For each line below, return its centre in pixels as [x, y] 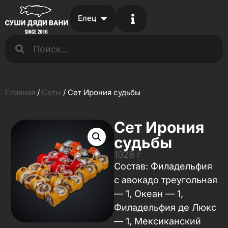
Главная [20, 93]
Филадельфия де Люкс [165, 208]
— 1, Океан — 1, [149, 194]
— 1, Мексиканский [158, 221]
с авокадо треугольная [166, 180]
